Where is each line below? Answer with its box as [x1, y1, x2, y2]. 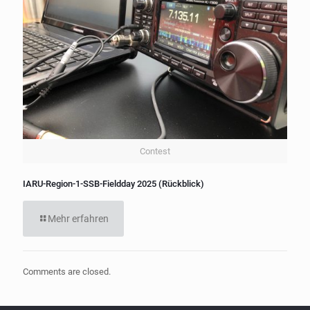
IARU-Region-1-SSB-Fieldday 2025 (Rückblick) [23, 179, 204, 190]
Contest [140, 146, 170, 157]
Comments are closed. [23, 266, 111, 277]
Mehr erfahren [48, 213, 109, 225]
